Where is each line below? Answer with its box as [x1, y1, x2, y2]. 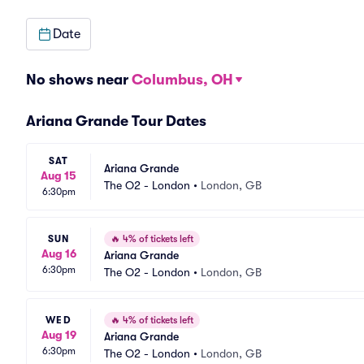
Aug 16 [41, 246, 76, 260]
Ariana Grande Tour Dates [26, 113, 206, 129]
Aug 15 [41, 169, 76, 182]
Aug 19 [41, 327, 76, 341]
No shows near [26, 71, 132, 88]
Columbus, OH [132, 71, 233, 88]
